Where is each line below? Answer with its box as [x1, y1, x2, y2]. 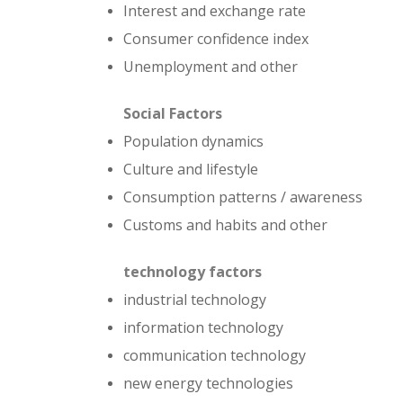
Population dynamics [123, 131, 264, 151]
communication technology [123, 345, 306, 365]
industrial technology [123, 290, 266, 309]
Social [123, 103, 166, 123]
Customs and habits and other [123, 215, 327, 235]
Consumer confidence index [123, 29, 309, 49]
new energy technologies [123, 373, 297, 393]
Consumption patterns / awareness [123, 187, 363, 207]
